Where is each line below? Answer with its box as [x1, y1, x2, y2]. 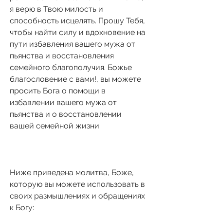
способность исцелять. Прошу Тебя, [10, 16, 145, 25]
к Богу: [10, 202, 34, 212]
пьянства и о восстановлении [10, 109, 122, 119]
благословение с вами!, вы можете [10, 74, 141, 84]
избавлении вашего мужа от [10, 97, 117, 107]
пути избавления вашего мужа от [10, 39, 135, 49]
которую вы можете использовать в [10, 179, 145, 189]
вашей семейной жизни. [10, 121, 101, 130]
